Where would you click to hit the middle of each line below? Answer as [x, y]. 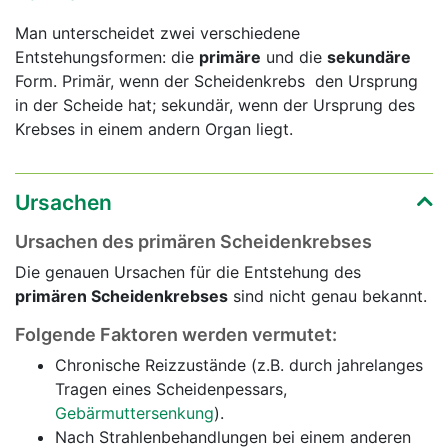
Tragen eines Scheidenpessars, [171, 389]
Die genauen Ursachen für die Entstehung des [188, 272]
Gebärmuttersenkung [134, 413]
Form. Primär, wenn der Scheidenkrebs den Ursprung [216, 81]
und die [294, 57]
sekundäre [369, 57]
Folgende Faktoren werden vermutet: [176, 335]
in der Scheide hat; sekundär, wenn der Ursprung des [215, 105]
